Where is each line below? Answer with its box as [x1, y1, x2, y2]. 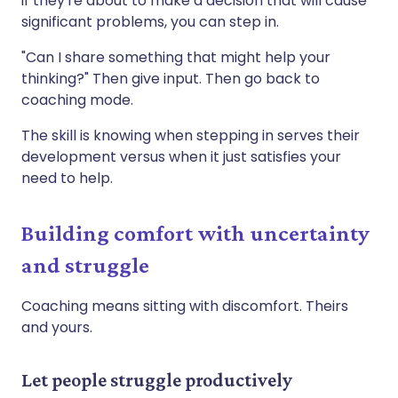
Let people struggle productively [21, 368, 292, 391]
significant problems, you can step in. [21, 11, 279, 32]
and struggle [21, 251, 149, 278]
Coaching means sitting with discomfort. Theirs [21, 295, 348, 316]
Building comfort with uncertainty [21, 219, 370, 246]
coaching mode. [21, 89, 133, 110]
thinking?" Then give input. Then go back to [21, 68, 320, 89]
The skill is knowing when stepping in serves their [21, 124, 360, 146]
